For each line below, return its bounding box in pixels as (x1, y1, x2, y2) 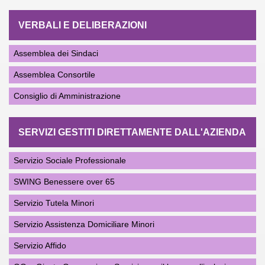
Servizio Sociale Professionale (14, 156, 126, 165)
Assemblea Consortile (14, 70, 95, 79)
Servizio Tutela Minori (14, 198, 94, 208)
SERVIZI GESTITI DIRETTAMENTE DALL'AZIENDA (18, 127, 246, 137)
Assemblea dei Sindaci (14, 49, 98, 58)
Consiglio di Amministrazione (14, 91, 121, 101)
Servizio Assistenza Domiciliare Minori (14, 219, 154, 229)
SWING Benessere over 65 (14, 177, 115, 186)
